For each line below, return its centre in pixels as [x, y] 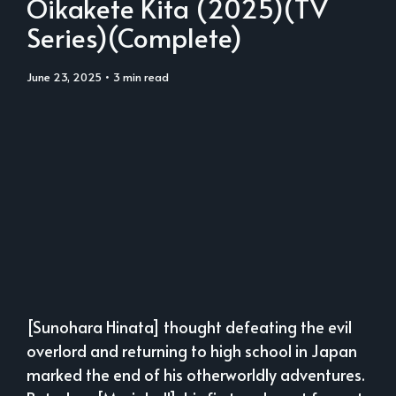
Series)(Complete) [134, 37]
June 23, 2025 [67, 77]
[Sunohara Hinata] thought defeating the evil [189, 327]
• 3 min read [135, 77]
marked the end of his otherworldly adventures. [196, 375]
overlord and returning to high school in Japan [192, 351]
